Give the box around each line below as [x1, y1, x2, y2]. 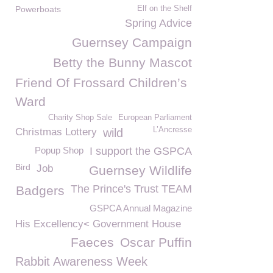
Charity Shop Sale [48, 113, 112, 122]
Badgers [16, 183, 65, 197]
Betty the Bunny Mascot [53, 55, 192, 69]
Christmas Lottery [15, 126, 97, 138]
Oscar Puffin [120, 235, 192, 249]
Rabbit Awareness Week [15, 255, 147, 268]
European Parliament [118, 113, 192, 122]
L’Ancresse [153, 126, 192, 134]
